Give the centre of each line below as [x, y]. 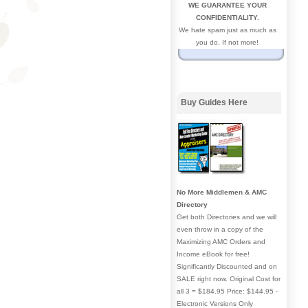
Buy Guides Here [214, 102]
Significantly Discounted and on [227, 266]
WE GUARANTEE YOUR [227, 5]
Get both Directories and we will [227, 217]
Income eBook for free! [213, 254]
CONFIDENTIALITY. [227, 18]
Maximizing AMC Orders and [221, 241]
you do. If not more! [227, 42]
